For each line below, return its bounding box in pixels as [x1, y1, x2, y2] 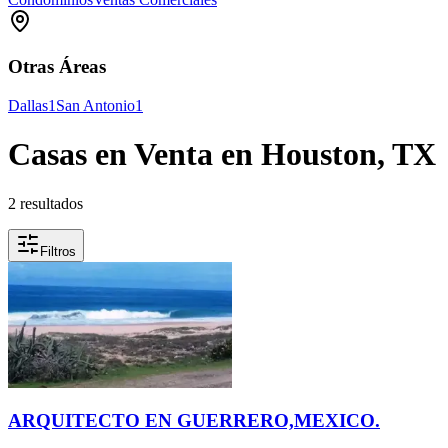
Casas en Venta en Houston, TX [8, 136, 436, 173]
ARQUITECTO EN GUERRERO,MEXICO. [8, 410, 380, 432]
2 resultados [8, 194, 83, 212]
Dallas [8, 96, 48, 114]
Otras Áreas [8, 56, 106, 78]
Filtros [40, 243, 76, 259]
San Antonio [56, 96, 135, 114]
